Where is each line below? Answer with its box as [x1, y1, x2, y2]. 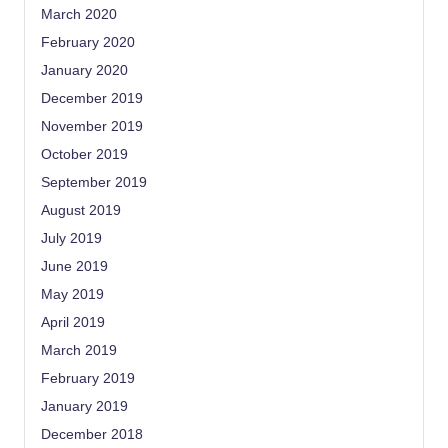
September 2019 [41, 174, 147, 190]
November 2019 [41, 118, 143, 134]
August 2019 [41, 202, 121, 218]
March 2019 [41, 342, 117, 358]
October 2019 [41, 146, 128, 162]
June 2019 [41, 258, 108, 274]
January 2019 [41, 398, 128, 414]
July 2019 [41, 230, 102, 246]
